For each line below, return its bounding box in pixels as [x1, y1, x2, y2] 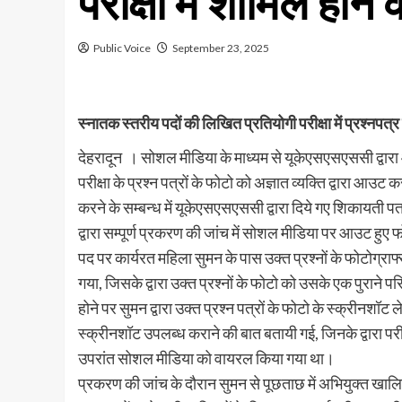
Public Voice [93, 41, 151, 56]
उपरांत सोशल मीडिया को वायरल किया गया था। [78, 348, 335, 369]
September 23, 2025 [172, 41, 269, 56]
